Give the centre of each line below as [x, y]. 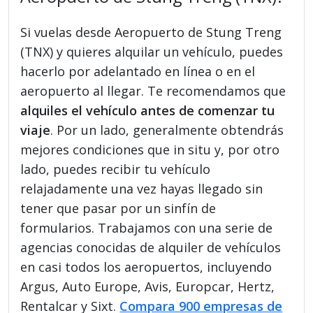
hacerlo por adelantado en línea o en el [138, 71]
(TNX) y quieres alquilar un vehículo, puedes [152, 51]
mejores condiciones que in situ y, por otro [150, 149]
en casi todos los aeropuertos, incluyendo [146, 267]
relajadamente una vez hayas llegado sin [142, 188]
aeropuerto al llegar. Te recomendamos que [153, 90]
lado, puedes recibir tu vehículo [116, 169]
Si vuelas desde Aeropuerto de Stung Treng [151, 32]
